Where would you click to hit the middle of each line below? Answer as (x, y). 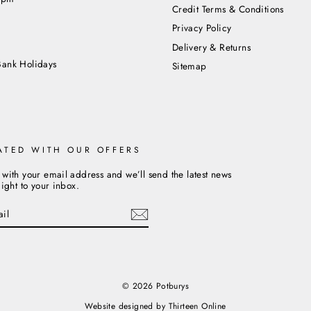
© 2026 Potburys (155, 286)
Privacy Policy (202, 28)
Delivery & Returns (211, 47)
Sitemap (189, 66)
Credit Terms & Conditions (228, 9)
